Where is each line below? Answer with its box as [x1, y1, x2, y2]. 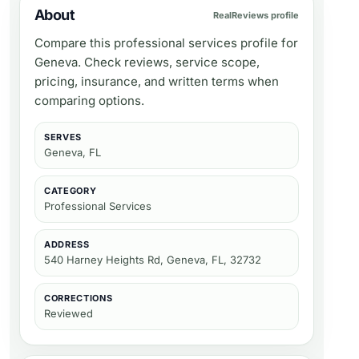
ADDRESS [44, 239, 90, 250]
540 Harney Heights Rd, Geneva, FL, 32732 [44, 253, 261, 266]
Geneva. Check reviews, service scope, [34, 54, 260, 70]
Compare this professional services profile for [34, 35, 298, 50]
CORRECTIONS [44, 292, 113, 304]
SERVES [44, 131, 82, 143]
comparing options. [34, 93, 144, 108]
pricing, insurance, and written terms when [34, 74, 279, 89]
